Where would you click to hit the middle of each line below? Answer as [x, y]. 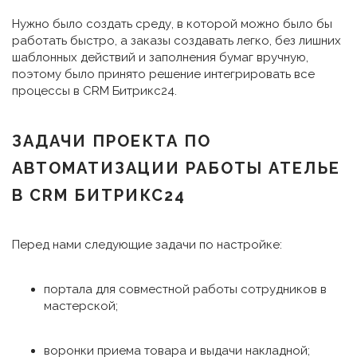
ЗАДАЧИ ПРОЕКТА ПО [112, 141]
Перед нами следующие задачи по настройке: [147, 245]
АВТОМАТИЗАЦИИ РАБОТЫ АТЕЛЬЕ [176, 168]
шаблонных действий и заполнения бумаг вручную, [160, 57]
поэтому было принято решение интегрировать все [163, 74]
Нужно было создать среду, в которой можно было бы [172, 24]
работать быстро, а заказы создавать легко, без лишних [177, 41]
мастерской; [81, 306]
